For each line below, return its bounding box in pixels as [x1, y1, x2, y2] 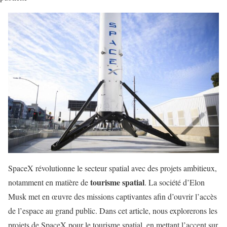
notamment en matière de [8, 176, 90, 187]
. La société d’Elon [144, 176, 205, 187]
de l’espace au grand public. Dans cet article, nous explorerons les [8, 205, 217, 216]
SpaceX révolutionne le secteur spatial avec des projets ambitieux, [8, 162, 217, 173]
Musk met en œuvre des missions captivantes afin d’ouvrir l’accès [8, 191, 217, 202]
